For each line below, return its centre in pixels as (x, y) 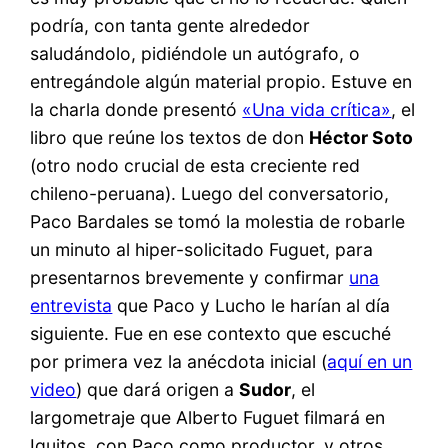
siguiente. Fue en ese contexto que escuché (211, 334)
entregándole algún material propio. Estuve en (221, 82)
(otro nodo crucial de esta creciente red (195, 166)
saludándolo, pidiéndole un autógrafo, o (195, 54)
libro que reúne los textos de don (170, 138)
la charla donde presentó (136, 110)
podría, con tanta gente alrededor (170, 26)
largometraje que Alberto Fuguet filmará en (208, 418)
